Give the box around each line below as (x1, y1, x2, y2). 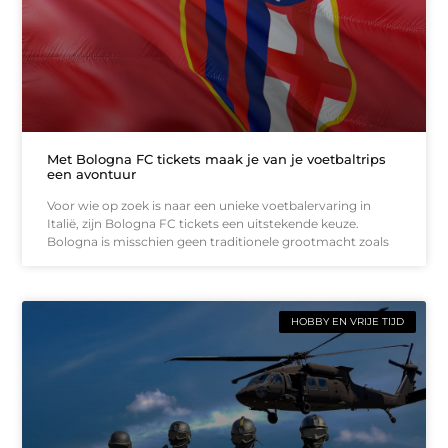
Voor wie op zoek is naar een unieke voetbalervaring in (47, 198, 372, 214)
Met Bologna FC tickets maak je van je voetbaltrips (47, 151, 387, 168)
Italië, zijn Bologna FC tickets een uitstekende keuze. (47, 216, 360, 232)
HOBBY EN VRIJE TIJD (290, 315, 404, 329)
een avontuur (47, 166, 137, 183)
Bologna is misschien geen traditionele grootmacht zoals (47, 234, 390, 250)
